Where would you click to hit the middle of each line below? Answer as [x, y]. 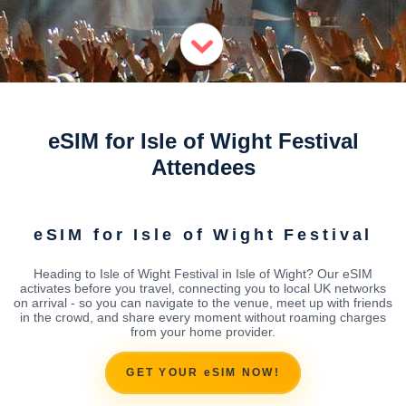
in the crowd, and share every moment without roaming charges [203, 317]
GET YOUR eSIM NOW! [203, 373]
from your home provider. [203, 331]
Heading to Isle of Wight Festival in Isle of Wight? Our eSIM [203, 273]
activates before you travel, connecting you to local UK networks [203, 288]
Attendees [203, 167]
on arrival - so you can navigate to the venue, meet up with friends [203, 302]
